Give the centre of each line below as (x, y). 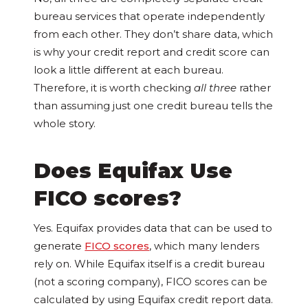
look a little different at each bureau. (129, 70)
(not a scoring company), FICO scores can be (151, 282)
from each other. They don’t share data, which (154, 34)
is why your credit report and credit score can (152, 52)
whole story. (65, 124)
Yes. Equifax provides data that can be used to (153, 228)
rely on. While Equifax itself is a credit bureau (150, 264)
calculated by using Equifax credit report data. (154, 300)
